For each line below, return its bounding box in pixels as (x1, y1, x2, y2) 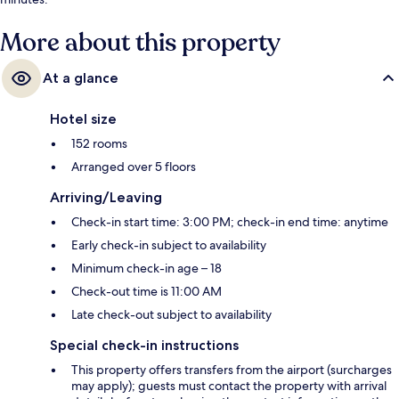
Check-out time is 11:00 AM (71, 283, 222, 300)
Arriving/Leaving (50, 189, 162, 207)
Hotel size (50, 110, 117, 128)
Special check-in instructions (50, 337, 239, 354)
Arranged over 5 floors (71, 159, 196, 175)
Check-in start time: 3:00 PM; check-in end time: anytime (71, 214, 388, 231)
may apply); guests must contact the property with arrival (71, 378, 387, 395)
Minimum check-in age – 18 (71, 260, 222, 277)
